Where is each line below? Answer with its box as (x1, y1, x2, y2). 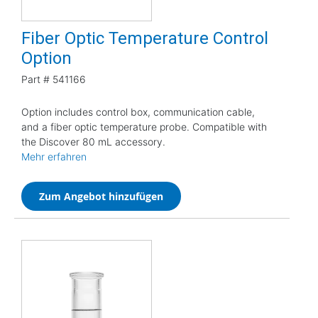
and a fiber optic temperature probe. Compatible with (21, 120, 267, 133)
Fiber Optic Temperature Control (21, 28, 268, 48)
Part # (21, 72, 50, 85)
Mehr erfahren (21, 150, 87, 163)
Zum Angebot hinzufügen (39, 189, 163, 203)
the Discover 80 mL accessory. (21, 135, 165, 148)
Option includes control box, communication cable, (21, 105, 255, 118)
